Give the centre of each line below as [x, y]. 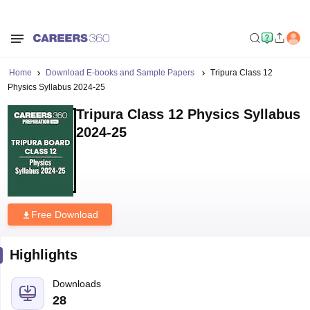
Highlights [43, 235]
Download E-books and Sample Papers [121, 53]
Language [74, 298]
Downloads [76, 264]
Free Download [64, 195]
